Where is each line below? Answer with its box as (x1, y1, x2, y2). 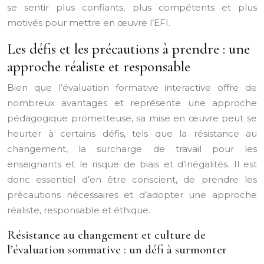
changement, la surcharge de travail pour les (7, 143, 257, 154)
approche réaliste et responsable (7, 58, 190, 75)
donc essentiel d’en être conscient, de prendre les (7, 174, 257, 185)
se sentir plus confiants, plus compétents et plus (7, 2, 257, 13)
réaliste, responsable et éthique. (7, 204, 150, 216)
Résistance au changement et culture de (7, 227, 206, 242)
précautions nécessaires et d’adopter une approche (7, 189, 257, 200)
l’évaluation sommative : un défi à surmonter (7, 242, 227, 257)
